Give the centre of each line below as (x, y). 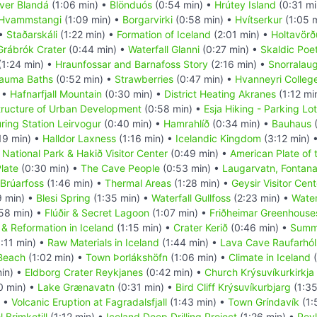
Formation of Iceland (164, 34)
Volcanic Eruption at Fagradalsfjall (89, 301)
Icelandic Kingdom (218, 138)
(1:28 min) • (201, 183)
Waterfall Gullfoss (191, 197)
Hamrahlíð (186, 123)
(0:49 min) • (199, 153)
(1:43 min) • (197, 301)
